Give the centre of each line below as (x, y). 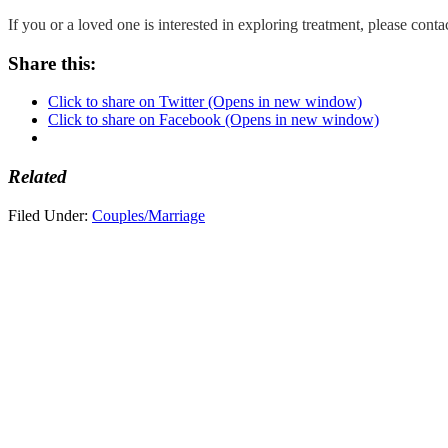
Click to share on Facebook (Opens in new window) (213, 120)
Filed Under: (50, 215)
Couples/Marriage (148, 215)
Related (37, 176)
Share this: (52, 63)
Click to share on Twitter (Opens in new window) (205, 102)
